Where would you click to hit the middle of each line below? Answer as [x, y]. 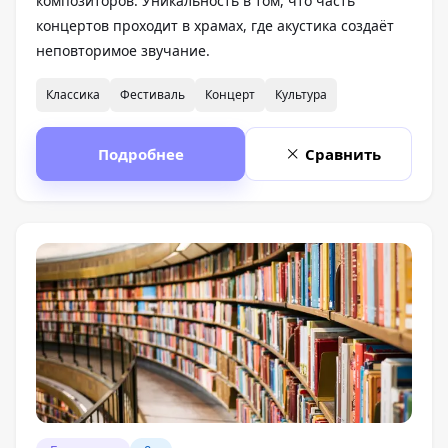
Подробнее [140, 154]
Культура [301, 95]
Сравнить [343, 154]
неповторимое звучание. [123, 51]
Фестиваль [152, 95]
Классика [73, 95]
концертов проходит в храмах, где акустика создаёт [215, 26]
